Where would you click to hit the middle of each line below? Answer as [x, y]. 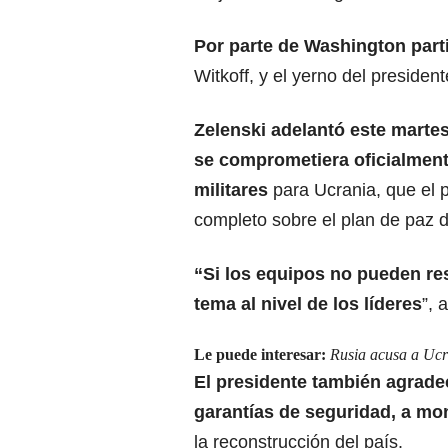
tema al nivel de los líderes [308, 303]
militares [231, 189]
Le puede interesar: [262, 354]
